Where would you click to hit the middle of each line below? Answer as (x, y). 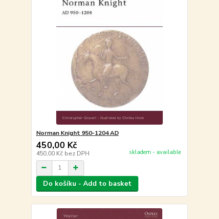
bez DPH (77, 153)
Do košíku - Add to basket (87, 183)
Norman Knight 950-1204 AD (77, 133)
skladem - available (155, 153)
